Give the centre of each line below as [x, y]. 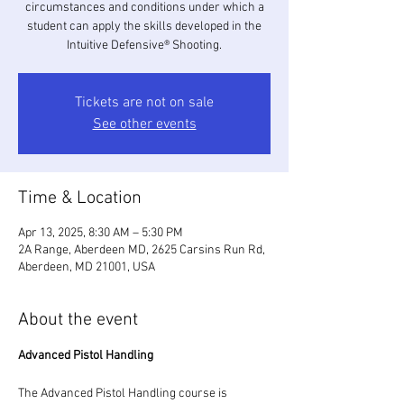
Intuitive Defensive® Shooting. [144, 46]
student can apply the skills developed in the [144, 27]
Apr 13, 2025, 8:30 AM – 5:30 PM [101, 233]
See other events [144, 124]
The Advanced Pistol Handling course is [124, 394]
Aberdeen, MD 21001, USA [87, 267]
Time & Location [80, 198]
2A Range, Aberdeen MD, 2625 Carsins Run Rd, [142, 250]
